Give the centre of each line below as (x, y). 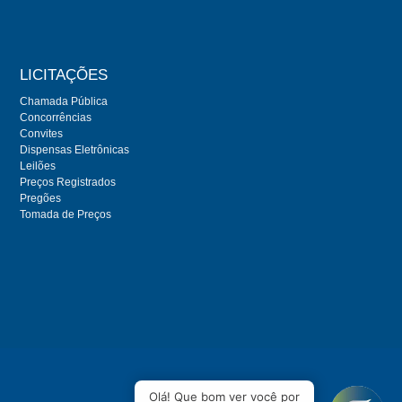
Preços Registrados (68, 182)
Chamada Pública (64, 101)
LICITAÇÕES (64, 74)
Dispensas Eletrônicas (75, 149)
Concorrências (56, 117)
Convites (42, 133)
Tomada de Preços (66, 214)
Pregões (41, 198)
